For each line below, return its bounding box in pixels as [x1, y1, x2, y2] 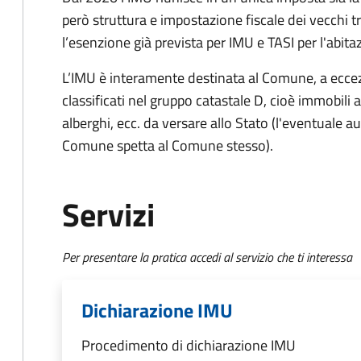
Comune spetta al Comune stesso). [62, 135, 273, 156]
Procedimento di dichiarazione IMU [81, 334, 296, 356]
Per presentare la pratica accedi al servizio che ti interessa [62, 247, 352, 267]
